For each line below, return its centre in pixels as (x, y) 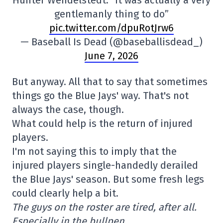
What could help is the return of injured (102, 124)
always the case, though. (68, 110)
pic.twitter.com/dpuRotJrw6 (111, 28)
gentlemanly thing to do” (111, 14)
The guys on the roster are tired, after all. (104, 207)
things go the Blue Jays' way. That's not (100, 96)
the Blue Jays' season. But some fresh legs (108, 179)
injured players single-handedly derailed (105, 166)
